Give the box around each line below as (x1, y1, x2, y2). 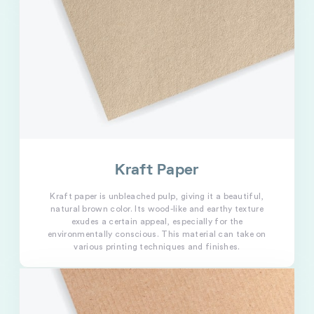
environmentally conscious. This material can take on (48, 229, 266, 238)
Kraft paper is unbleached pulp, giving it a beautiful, (50, 191, 264, 200)
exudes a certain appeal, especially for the (71, 217, 243, 226)
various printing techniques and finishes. (74, 242, 240, 251)
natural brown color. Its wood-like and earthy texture (50, 204, 264, 213)
